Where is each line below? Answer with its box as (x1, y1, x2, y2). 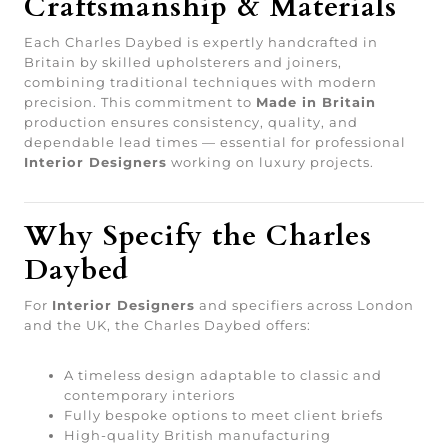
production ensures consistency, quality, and (24, 113, 358, 130)
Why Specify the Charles (24, 216, 372, 255)
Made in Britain (256, 93, 376, 110)
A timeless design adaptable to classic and (64, 366, 382, 383)
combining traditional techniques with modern (24, 73, 377, 90)
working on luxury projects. (167, 153, 374, 170)
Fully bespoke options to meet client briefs (64, 406, 383, 423)
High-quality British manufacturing (64, 426, 331, 443)
